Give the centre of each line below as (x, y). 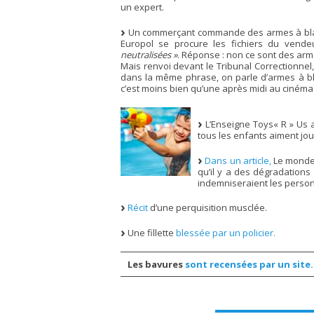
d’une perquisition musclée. (207, 207)
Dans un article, (238, 160)
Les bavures (156, 264)
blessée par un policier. (226, 232)
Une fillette (151, 232)
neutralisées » (149, 54)
